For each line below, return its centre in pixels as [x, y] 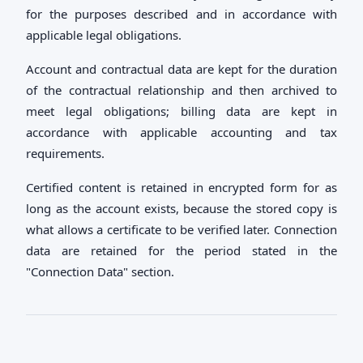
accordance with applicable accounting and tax [181, 132]
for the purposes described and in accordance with [181, 14]
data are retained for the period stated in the [181, 250]
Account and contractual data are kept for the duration [181, 69]
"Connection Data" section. [100, 271]
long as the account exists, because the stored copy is [181, 208]
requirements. [65, 153]
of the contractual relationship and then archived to [181, 90]
